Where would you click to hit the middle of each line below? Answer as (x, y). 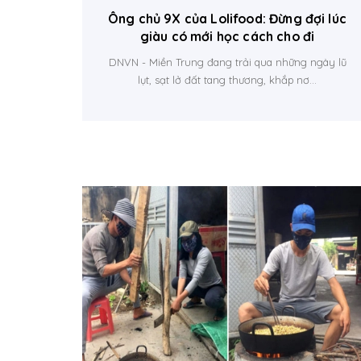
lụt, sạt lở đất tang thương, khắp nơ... (227, 79)
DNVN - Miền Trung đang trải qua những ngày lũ (227, 62)
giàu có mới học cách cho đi (227, 36)
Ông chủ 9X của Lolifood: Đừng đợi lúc (227, 18)
